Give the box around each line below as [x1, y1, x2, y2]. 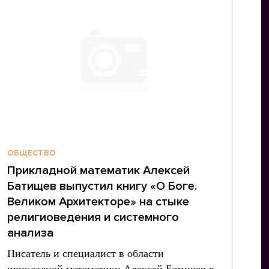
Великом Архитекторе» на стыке [7, 195, 189, 209]
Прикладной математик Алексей [7, 163, 190, 178]
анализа [7, 226, 53, 240]
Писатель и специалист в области [7, 247, 164, 259]
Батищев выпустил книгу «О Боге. [7, 179, 197, 193]
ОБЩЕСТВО [7, 148, 56, 158]
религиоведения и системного [7, 210, 179, 225]
